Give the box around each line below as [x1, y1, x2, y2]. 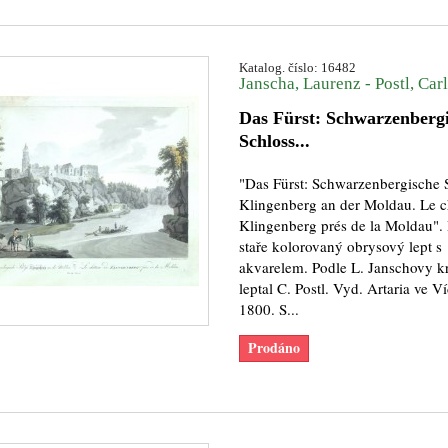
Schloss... [238, 131, 310, 151]
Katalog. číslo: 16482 [238, 60, 356, 75]
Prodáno [247, 337, 300, 358]
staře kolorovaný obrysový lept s [238, 236, 442, 256]
